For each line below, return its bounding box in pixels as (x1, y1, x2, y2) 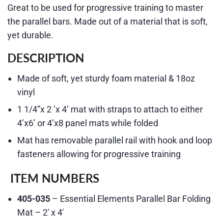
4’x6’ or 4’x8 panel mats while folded (17, 118, 158, 129)
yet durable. (7, 30, 54, 40)
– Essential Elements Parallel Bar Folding (52, 193, 211, 204)
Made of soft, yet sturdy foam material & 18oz (17, 73, 195, 83)
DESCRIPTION (7, 51, 84, 65)
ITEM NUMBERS (7, 171, 99, 186)
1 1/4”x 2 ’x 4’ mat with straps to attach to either (17, 104, 203, 115)
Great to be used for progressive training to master (7, 2, 203, 13)
